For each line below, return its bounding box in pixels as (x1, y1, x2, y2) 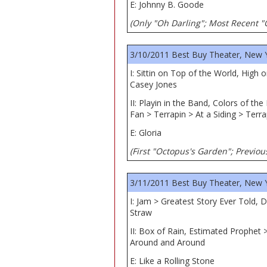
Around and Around (130, 237, 205, 248)
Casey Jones (130, 79, 177, 90)
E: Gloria (130, 127, 162, 138)
